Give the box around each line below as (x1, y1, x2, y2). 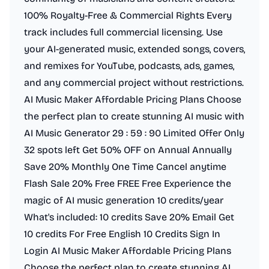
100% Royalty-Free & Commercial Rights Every (24, 10, 232, 21)
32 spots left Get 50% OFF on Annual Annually (24, 144, 232, 156)
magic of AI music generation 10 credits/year (24, 195, 223, 206)
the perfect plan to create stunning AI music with (24, 110, 244, 122)
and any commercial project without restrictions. (24, 77, 244, 88)
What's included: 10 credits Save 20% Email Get (24, 211, 234, 223)
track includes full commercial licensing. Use (24, 26, 223, 38)
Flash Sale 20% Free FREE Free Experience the (24, 178, 231, 189)
